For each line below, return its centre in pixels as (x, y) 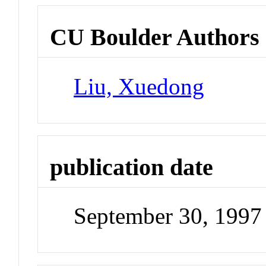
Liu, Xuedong (139, 86)
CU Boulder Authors (155, 37)
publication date (132, 167)
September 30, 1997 (168, 216)
